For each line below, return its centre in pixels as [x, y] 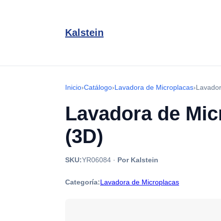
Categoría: [83, 182]
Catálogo [98, 87]
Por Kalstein [138, 160]
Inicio [73, 87]
